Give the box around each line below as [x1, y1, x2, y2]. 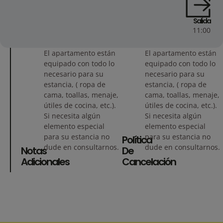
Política [122, 132, 152, 147]
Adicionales [21, 154, 69, 169]
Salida [193, 15, 211, 26]
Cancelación [122, 154, 176, 169]
